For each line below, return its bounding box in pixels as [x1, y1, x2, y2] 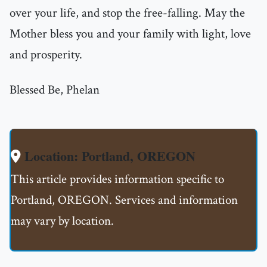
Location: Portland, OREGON [21, 146, 195, 166]
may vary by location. [11, 213, 114, 229]
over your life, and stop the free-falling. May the [10, 5, 245, 21]
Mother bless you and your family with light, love [10, 26, 251, 42]
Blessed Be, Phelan [10, 82, 100, 98]
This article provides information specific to [11, 171, 224, 188]
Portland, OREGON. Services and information [11, 192, 238, 209]
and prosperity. [10, 46, 82, 63]
